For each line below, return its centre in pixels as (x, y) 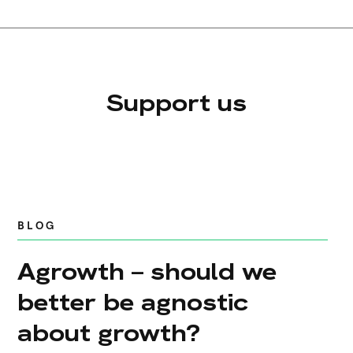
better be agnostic (132, 302)
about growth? (108, 333)
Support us (176, 103)
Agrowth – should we (147, 271)
